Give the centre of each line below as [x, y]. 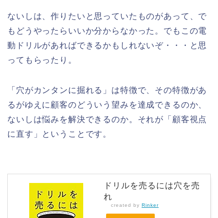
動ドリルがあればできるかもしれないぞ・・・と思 [107, 45]
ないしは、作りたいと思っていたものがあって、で [107, 16]
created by [126, 205]
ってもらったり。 [42, 60]
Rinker [150, 205]
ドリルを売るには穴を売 [152, 185]
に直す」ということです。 [60, 134]
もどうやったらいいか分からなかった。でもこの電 [107, 31]
